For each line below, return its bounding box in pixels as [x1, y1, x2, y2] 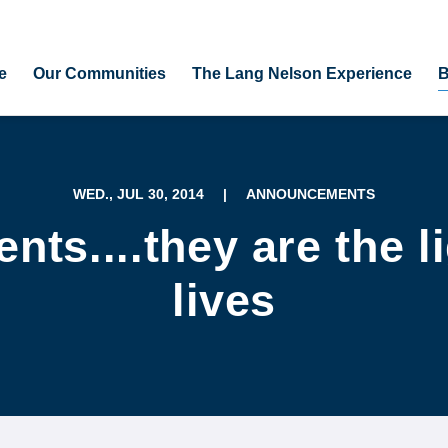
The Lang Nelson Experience [191, 64, 412, 82]
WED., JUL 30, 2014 [73, 186, 204, 202]
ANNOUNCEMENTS [246, 186, 375, 202]
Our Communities [32, 64, 166, 82]
